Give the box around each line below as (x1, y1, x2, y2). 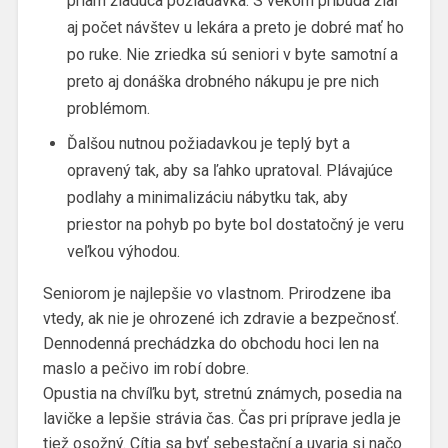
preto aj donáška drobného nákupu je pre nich (66, 72, 379, 92)
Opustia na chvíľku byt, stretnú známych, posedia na (42, 384, 402, 404)
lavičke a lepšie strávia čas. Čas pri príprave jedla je (42, 409, 401, 429)
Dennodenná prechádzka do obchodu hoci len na (42, 334, 379, 354)
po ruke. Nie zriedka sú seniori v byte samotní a (66, 45, 398, 65)
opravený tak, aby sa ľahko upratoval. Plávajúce (66, 161, 393, 181)
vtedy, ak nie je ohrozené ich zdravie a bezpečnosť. (42, 309, 399, 329)
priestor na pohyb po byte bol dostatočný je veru (66, 215, 404, 235)
